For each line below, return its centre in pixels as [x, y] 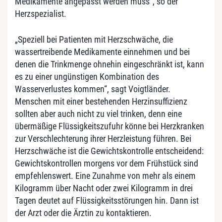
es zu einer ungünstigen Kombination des [87, 76]
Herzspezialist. [41, 13]
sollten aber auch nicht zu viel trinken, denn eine [98, 113]
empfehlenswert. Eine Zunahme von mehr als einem [105, 175]
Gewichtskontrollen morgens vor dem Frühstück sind [107, 163]
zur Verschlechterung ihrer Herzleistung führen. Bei [103, 138]
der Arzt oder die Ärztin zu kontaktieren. [83, 213]
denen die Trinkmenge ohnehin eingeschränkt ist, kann [110, 64]
